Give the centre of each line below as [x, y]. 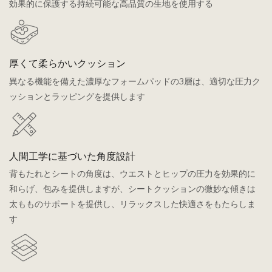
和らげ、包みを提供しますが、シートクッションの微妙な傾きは [132, 189]
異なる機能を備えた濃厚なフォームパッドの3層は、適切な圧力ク [135, 81]
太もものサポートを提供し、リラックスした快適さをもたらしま [132, 205]
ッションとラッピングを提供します [77, 97]
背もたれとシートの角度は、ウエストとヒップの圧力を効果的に [132, 174]
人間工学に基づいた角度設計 [72, 156]
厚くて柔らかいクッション [67, 64]
